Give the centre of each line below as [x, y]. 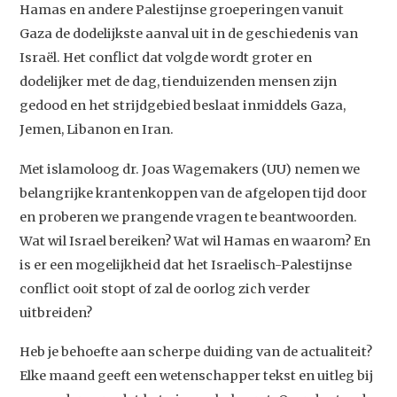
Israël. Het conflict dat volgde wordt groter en [166, 58]
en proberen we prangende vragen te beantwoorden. [189, 217]
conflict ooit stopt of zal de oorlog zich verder [165, 288]
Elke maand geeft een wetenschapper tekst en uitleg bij [197, 376]
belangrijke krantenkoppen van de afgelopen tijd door [194, 193]
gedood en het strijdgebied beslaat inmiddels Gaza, [183, 106]
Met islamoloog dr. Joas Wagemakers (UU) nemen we [190, 169]
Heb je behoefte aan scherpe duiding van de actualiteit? [196, 352]
